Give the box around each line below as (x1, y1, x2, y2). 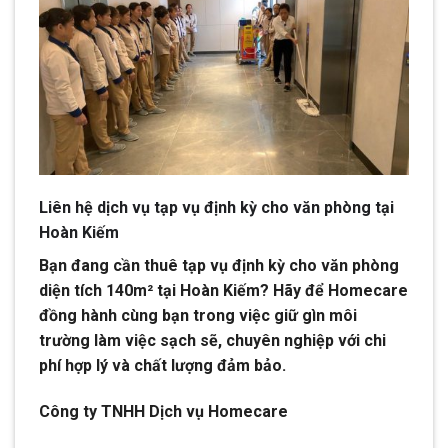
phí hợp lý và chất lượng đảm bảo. (39, 356, 286, 376)
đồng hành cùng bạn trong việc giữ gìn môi (39, 306, 357, 326)
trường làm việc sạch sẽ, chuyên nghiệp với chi (39, 331, 386, 351)
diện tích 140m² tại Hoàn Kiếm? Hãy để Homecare (39, 281, 408, 301)
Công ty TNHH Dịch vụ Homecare (39, 402, 288, 422)
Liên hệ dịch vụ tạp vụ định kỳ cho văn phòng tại (39, 198, 394, 218)
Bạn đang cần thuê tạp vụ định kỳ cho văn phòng (39, 256, 399, 276)
